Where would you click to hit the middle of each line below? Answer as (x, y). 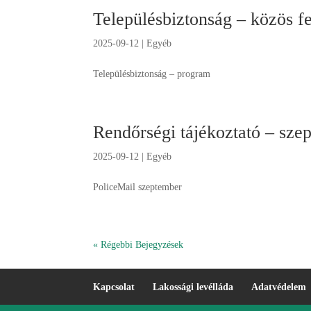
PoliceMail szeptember (141, 187)
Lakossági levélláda (193, 287)
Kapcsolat (114, 287)
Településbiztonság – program (152, 74)
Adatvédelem (279, 287)
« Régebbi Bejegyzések (138, 245)
